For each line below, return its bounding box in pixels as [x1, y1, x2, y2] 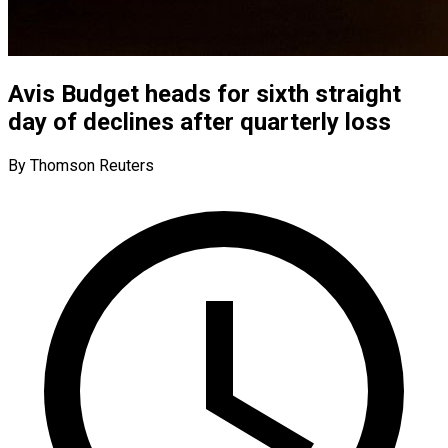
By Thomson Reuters [8, 155, 154, 175]
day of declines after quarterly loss [8, 107, 391, 136]
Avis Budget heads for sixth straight [8, 79, 401, 108]
